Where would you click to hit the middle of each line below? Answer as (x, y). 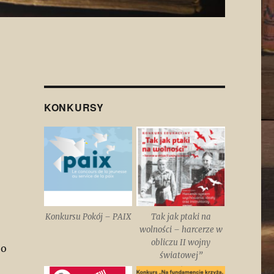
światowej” (181, 255)
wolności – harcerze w (181, 229)
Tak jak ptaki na (181, 217)
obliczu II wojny (181, 242)
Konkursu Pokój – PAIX (88, 217)
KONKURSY (74, 107)
